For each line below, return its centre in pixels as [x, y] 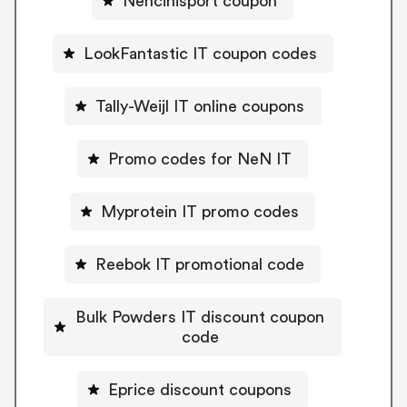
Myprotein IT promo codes [200, 211]
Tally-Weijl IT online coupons [200, 106]
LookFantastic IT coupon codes [200, 53]
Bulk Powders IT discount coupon [200, 317]
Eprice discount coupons [200, 389]
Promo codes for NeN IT [200, 159]
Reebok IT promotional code [200, 264]
